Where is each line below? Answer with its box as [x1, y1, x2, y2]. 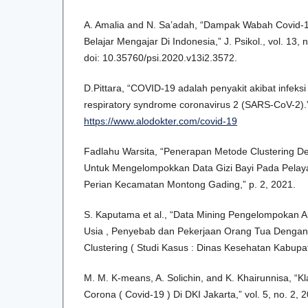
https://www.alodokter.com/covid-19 [84, 115, 237, 127]
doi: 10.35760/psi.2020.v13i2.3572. [84, 52, 237, 64]
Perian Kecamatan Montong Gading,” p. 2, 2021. [84, 179, 296, 190]
